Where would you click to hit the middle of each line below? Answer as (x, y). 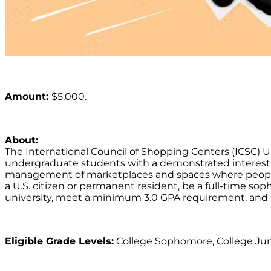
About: (21, 140)
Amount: (28, 96)
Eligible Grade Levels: (59, 241)
